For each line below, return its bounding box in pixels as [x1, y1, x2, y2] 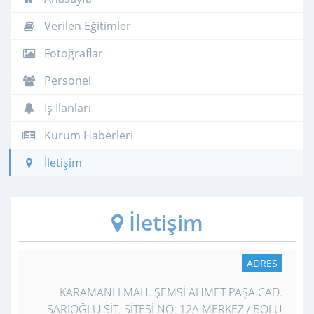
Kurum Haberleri [41, 127, 133, 143]
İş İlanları [41, 100, 91, 116]
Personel [41, 72, 91, 88]
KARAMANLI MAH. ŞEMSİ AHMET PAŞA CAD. [60, 284, 282, 300]
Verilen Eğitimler [41, 18, 131, 34]
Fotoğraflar [41, 45, 103, 61]
